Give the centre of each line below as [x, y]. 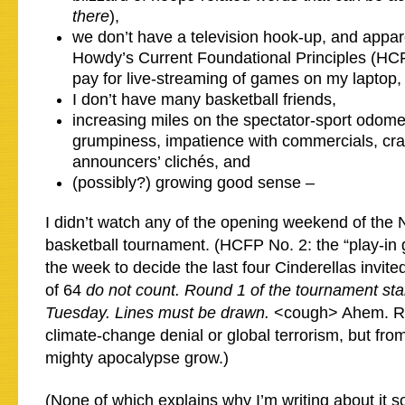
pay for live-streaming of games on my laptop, [237, 79]
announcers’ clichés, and [161, 162]
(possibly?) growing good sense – [193, 183]
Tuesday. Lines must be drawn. [157, 313]
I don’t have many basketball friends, [204, 99]
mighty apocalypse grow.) [137, 358]
